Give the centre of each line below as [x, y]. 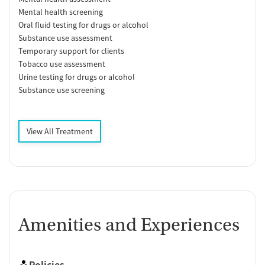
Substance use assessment [65, 38]
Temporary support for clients [71, 51]
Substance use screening [62, 90]
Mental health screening [61, 12]
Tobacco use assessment [62, 64]
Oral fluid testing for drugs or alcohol [83, 25]
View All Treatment [60, 131]
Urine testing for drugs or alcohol [77, 77]
